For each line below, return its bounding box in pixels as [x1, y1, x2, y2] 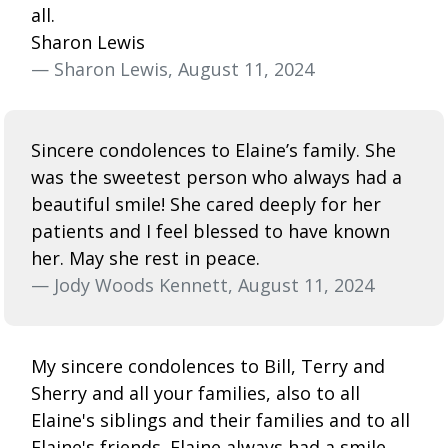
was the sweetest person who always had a [31, 164, 402, 189]
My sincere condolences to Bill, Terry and [31, 353, 385, 378]
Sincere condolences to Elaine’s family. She [31, 137, 396, 162]
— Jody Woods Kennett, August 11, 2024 [31, 272, 374, 297]
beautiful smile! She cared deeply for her [31, 191, 381, 216]
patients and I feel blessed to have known [31, 218, 390, 243]
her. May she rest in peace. [31, 245, 260, 270]
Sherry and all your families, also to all [31, 380, 360, 405]
